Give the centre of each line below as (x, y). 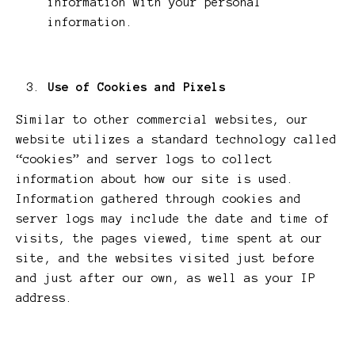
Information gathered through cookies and (158, 199)
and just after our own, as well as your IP (166, 279)
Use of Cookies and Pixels (137, 88)
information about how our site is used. (155, 179)
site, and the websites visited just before (166, 259)
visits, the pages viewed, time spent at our (169, 239)
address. (44, 298)
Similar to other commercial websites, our (162, 120)
